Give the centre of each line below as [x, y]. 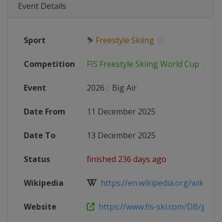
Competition [49, 64]
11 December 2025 [121, 111]
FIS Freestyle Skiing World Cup [143, 64]
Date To [40, 135]
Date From [45, 111]
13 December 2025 [121, 135]
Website [40, 207]
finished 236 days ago [127, 159]
